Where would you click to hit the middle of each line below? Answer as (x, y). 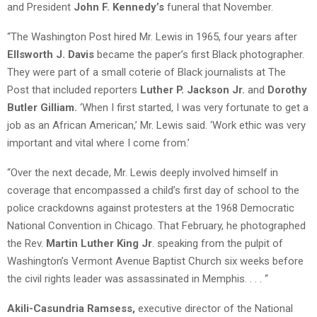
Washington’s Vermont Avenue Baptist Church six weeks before (155, 261)
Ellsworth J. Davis (51, 55)
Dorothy (287, 90)
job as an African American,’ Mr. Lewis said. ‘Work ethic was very (156, 126)
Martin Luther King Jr (99, 244)
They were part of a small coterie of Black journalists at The (146, 73)
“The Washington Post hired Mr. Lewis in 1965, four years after (152, 37)
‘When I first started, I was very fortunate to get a (193, 108)
